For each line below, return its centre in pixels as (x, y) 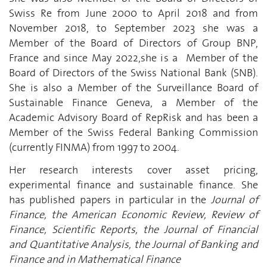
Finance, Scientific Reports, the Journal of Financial (133, 229)
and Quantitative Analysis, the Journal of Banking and (133, 244)
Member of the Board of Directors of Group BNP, (133, 43)
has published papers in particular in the (110, 199)
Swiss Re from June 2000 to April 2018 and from (133, 13)
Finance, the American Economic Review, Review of (133, 214)
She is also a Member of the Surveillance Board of (133, 88)
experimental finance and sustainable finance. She (133, 184)
